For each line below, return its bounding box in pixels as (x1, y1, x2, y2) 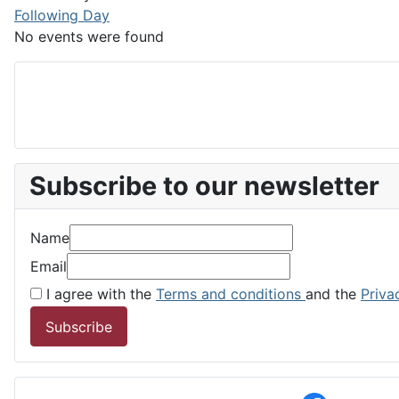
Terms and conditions (156, 285, 305, 303)
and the (305, 285, 361, 303)
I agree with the (42, 285, 156, 303)
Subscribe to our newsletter (29, 170, 379, 201)
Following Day (14, 6, 110, 24)
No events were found (14, 28, 164, 45)
